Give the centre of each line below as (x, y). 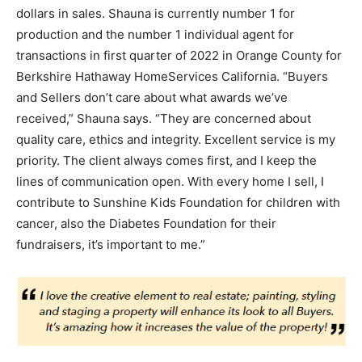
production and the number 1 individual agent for (155, 35)
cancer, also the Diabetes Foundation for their (146, 224)
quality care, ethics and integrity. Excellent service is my (176, 140)
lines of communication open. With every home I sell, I (170, 182)
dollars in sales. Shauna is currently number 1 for (156, 14)
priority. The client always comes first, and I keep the (166, 161)
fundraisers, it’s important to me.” (111, 245)
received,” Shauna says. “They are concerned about (164, 119)
